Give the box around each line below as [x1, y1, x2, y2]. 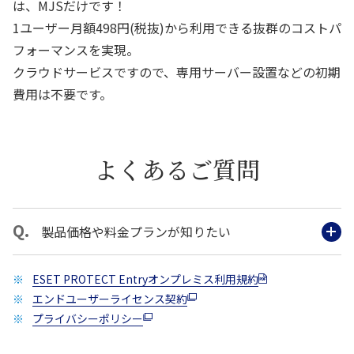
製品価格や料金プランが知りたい [41, 222, 231, 241]
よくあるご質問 [94, 152, 260, 186]
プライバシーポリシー [32, 311, 143, 327]
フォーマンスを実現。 [13, 40, 139, 59]
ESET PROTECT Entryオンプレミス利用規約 [32, 271, 258, 288]
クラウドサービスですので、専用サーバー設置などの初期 [13, 62, 341, 81]
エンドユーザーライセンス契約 [32, 291, 187, 307]
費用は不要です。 [13, 85, 112, 104]
